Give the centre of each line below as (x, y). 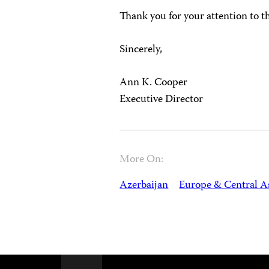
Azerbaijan (144, 186)
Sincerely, (141, 50)
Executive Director (162, 100)
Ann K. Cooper (154, 83)
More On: (142, 160)
